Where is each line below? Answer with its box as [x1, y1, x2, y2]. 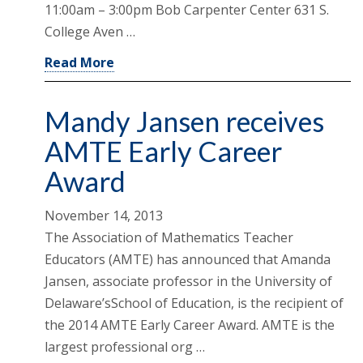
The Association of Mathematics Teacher [45, 228, 293, 247]
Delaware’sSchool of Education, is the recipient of [45, 294, 344, 313]
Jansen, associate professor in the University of [45, 272, 332, 291]
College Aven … [45, 23, 135, 41]
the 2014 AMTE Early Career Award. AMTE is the [45, 316, 335, 335]
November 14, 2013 [45, 207, 163, 225]
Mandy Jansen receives [45, 105, 324, 139]
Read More [45, 53, 114, 72]
